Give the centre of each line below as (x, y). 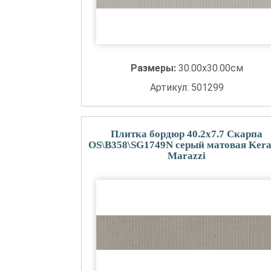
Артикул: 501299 (187, 87)
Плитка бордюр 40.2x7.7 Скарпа (187, 134)
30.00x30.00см (211, 68)
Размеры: (154, 68)
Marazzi (187, 156)
